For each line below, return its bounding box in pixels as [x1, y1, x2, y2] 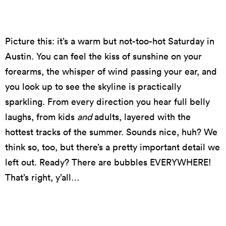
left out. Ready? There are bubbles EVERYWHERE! [5, 156, 211, 168]
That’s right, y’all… [5, 171, 82, 183]
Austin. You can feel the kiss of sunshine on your [5, 50, 202, 62]
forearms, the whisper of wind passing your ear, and [5, 65, 217, 77]
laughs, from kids [5, 110, 77, 123]
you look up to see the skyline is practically [5, 80, 181, 92]
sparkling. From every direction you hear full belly [5, 95, 210, 107]
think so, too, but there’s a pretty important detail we [5, 141, 220, 153]
